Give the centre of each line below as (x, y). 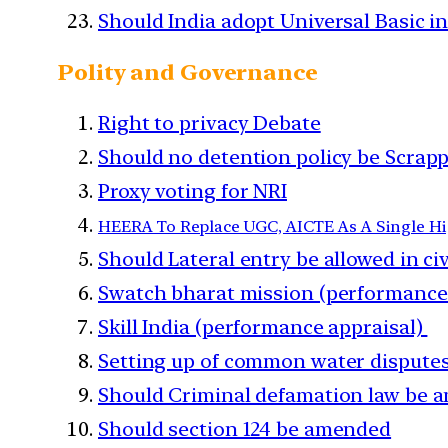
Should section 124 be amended (245, 428)
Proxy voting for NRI (192, 190)
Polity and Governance (188, 71)
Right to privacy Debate (209, 122)
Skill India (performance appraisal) (263, 326)
